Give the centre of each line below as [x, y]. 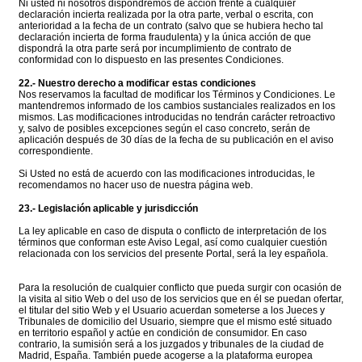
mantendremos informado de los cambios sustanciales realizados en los [177, 106]
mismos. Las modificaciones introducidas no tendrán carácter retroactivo [177, 118]
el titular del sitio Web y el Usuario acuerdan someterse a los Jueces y [172, 311]
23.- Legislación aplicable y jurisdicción [108, 209]
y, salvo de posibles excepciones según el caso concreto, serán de [164, 129]
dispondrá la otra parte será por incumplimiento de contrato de [155, 49]
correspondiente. [56, 152]
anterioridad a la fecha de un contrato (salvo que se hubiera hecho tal [171, 26]
